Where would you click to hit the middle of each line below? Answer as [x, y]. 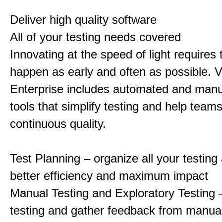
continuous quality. [58, 124]
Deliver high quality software [83, 20]
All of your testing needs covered [95, 37]
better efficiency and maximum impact [109, 176]
